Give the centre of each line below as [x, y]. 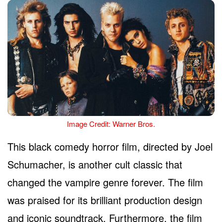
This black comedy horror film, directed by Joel [110, 146]
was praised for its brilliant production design [105, 200]
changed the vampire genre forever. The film [105, 182]
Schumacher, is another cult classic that [95, 164]
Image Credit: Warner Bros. [111, 123]
